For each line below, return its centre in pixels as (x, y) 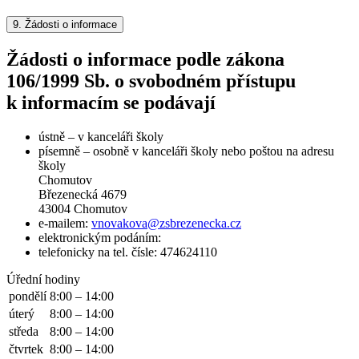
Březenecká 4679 (83, 194)
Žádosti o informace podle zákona (145, 59)
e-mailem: (65, 223)
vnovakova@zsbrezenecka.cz (166, 223)
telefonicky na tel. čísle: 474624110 (128, 252)
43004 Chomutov (83, 208)
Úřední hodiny (43, 279)
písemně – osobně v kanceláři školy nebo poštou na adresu (186, 151)
